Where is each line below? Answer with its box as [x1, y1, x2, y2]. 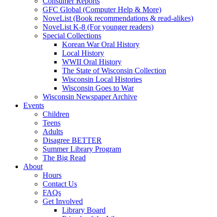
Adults [43, 127, 63, 136]
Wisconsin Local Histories [62, 75, 142, 84]
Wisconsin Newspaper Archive [43, 93, 137, 101]
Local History [62, 49, 104, 58]
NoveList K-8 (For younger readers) [43, 23, 154, 31]
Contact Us [43, 180, 77, 188]
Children [43, 110, 69, 119]
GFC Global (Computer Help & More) [43, 5, 161, 14]
